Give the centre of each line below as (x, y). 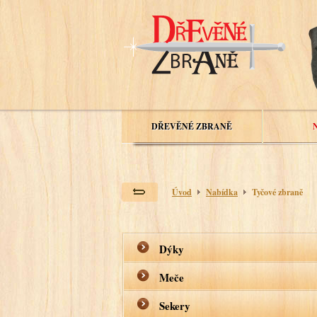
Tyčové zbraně (277, 192)
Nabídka (222, 192)
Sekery (175, 306)
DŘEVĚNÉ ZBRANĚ (192, 126)
